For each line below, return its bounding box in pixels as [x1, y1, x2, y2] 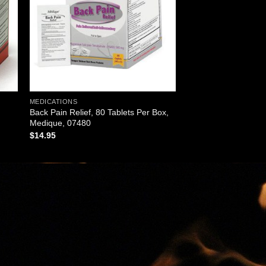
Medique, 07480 [29, 118, 91, 128]
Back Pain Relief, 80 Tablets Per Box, [29, 107, 169, 118]
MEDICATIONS [29, 98, 78, 106]
